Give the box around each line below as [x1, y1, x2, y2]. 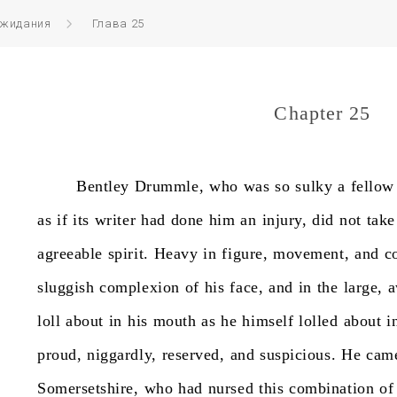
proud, [37, 346, 82, 363]
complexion [99, 278, 180, 296]
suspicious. [260, 346, 337, 363]
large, [343, 278, 383, 296]
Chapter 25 [274, 102, 371, 124]
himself [242, 312, 294, 330]
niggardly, [87, 346, 157, 363]
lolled [299, 312, 339, 330]
